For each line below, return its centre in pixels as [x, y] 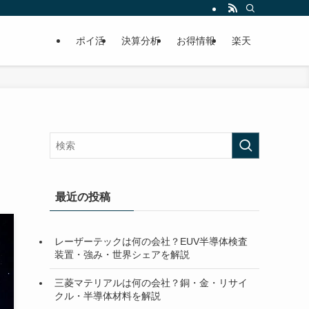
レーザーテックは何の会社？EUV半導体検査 [151, 241]
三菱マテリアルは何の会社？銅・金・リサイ [151, 282]
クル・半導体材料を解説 [108, 296]
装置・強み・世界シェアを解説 [122, 254]
